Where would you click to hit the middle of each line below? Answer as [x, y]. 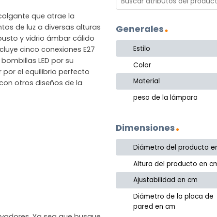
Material [147, 81]
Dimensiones [145, 128]
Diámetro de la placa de [174, 197]
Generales [140, 29]
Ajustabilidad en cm [166, 180]
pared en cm [155, 207]
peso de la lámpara [166, 98]
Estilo [142, 48]
